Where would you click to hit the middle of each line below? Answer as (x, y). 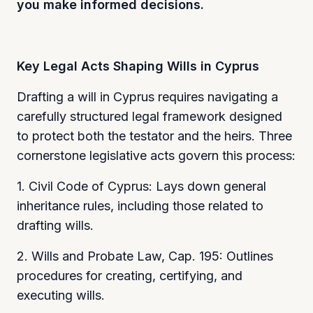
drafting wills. (55, 225)
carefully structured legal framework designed (150, 116)
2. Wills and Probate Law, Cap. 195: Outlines (145, 256)
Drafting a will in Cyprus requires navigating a (147, 96)
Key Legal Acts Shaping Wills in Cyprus (138, 66)
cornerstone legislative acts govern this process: (156, 155)
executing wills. (61, 295)
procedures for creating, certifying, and (130, 275)
